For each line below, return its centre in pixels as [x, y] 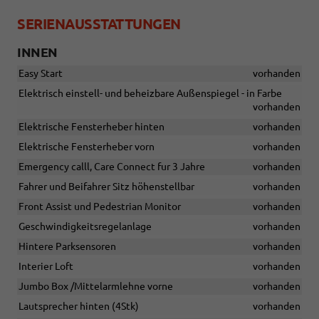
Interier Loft [46, 267]
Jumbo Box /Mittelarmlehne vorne [96, 287]
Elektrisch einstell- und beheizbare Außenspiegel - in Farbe [150, 94]
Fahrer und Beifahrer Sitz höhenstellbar [106, 187]
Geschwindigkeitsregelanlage [85, 227]
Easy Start [41, 74]
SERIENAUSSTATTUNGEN [99, 24]
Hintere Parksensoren [67, 247]
